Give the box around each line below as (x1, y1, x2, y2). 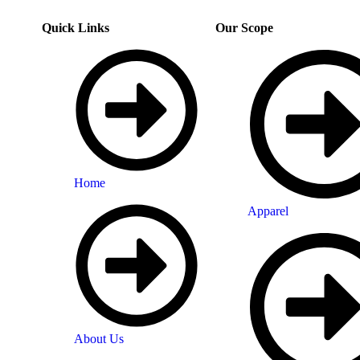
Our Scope (215, 20, 274, 35)
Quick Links (41, 20, 109, 35)
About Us (73, 332, 124, 346)
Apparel (247, 203, 289, 218)
